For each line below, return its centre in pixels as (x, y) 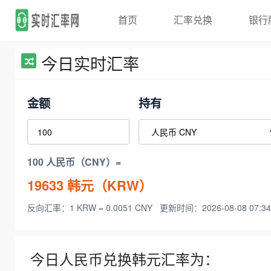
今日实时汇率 (90, 63)
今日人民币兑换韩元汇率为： (125, 259)
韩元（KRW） (108, 185)
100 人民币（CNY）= (74, 162)
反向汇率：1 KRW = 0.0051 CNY (91, 208)
